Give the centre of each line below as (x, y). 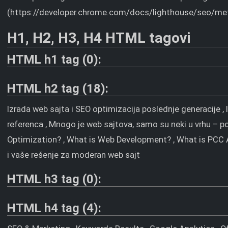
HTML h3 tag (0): (54, 179)
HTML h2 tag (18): (58, 89)
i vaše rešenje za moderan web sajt (74, 155)
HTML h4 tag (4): (54, 208)
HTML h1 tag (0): (54, 59)
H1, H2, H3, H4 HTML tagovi (99, 38)
